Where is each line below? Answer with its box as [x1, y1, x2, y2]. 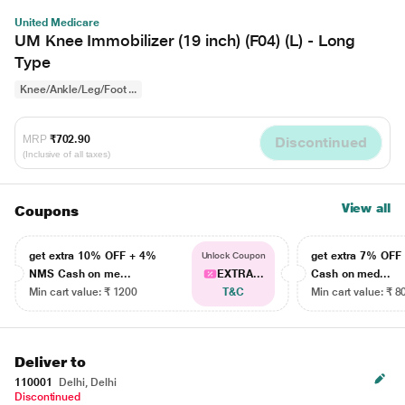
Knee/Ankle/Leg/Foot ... [20, 83, 137, 96]
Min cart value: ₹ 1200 [29, 286, 138, 298]
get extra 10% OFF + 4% [29, 250, 156, 262]
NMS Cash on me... [29, 268, 131, 280]
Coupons [14, 202, 79, 220]
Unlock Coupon [201, 250, 266, 260]
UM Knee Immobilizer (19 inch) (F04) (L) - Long [14, 31, 356, 50]
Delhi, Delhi [56, 376, 117, 389]
